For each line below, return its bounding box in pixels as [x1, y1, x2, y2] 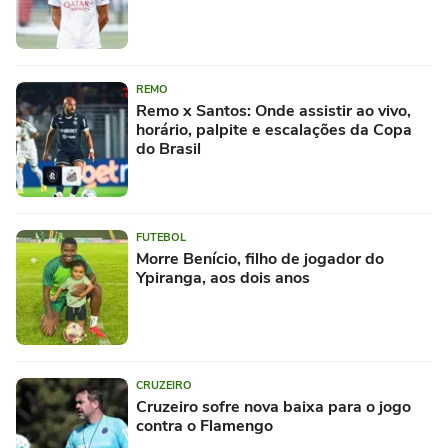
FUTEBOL [136, 229, 186, 245]
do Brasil [136, 137, 201, 160]
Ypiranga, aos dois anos [136, 266, 310, 289]
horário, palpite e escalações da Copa [136, 118, 412, 141]
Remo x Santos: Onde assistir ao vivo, [136, 99, 411, 122]
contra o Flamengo [136, 414, 273, 437]
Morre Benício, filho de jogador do [136, 247, 384, 270]
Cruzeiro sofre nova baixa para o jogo [136, 395, 411, 418]
